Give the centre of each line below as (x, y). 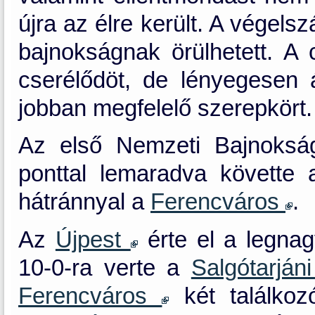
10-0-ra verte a (105, 268)
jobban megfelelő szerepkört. (165, 109)
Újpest (93, 239)
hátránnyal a (84, 202)
